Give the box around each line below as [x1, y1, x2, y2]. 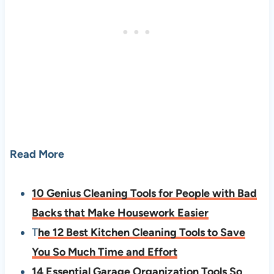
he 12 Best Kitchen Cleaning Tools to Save [37, 226, 245, 240]
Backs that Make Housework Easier [31, 206, 209, 220]
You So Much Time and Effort [31, 245, 177, 259]
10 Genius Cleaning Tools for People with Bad [31, 187, 257, 201]
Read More [9, 147, 64, 161]
